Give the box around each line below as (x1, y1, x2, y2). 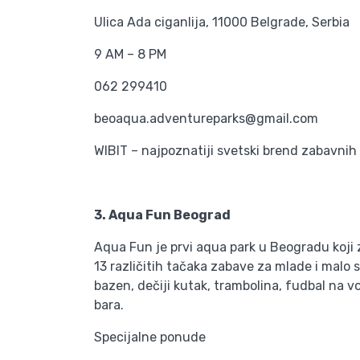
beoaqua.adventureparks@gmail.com (94, 111, 318, 126)
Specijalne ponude (94, 329, 206, 345)
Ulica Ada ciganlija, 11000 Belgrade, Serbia (94, 14, 350, 30)
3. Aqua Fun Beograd (94, 207, 231, 223)
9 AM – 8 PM (94, 47, 166, 62)
